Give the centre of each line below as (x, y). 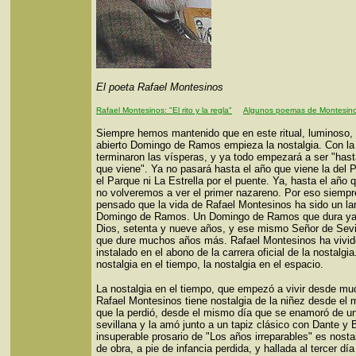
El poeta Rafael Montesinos (160, 87)
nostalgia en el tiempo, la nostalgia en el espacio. (210, 264)
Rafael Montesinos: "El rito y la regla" (164, 110)
